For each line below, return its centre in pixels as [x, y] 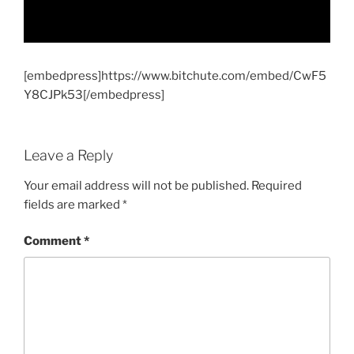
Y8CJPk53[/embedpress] [94, 94]
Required [277, 185]
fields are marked [73, 204]
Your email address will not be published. [136, 185]
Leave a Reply [68, 156]
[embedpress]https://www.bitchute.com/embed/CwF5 [175, 75]
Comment [54, 241]
